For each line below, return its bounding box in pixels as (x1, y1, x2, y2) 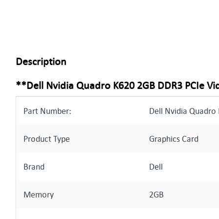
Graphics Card (149, 133, 198, 144)
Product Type (23, 133, 70, 144)
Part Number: (23, 106, 71, 116)
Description (16, 55, 66, 67)
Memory (23, 189, 54, 199)
